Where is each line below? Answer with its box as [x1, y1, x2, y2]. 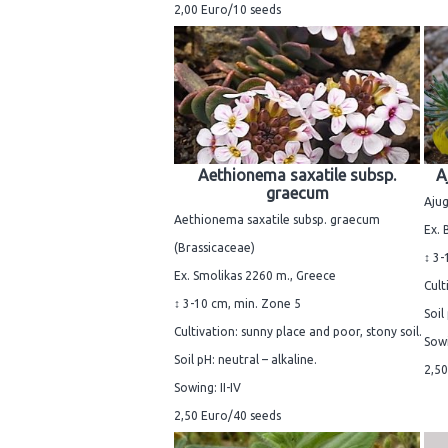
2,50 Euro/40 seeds [174, 409, 281, 423]
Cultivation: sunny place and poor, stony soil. [174, 325, 422, 339]
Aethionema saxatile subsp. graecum [174, 213, 380, 227]
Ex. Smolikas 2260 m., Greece [174, 269, 336, 283]
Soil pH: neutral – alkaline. [174, 353, 317, 367]
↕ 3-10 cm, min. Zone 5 [174, 297, 301, 311]
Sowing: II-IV [174, 381, 241, 395]
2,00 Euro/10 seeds [174, 3, 281, 17]
